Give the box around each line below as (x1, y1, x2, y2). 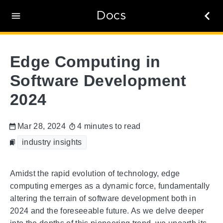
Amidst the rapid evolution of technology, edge (10, 169, 180, 178)
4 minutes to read (77, 122, 141, 131)
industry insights (22, 138, 82, 147)
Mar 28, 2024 (17, 122, 66, 131)
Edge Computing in (10, 52, 161, 71)
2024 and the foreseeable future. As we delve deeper (10, 207, 204, 216)
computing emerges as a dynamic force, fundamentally (10, 182, 210, 191)
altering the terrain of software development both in (10, 194, 197, 203)
